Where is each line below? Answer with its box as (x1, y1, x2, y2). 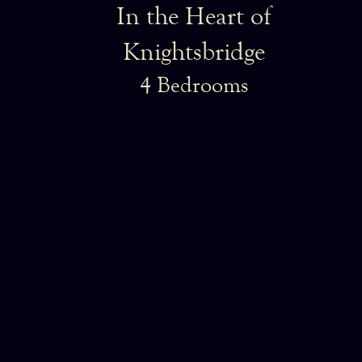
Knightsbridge (122, 37, 265, 66)
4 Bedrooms (139, 72, 248, 98)
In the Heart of (116, 2, 271, 31)
